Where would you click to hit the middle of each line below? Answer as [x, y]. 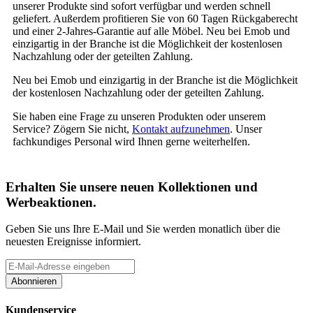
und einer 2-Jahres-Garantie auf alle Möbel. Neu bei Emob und [151, 31]
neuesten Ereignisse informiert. [73, 242]
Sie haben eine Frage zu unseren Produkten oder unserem [139, 116]
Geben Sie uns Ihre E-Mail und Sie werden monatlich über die [143, 229]
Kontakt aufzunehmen [181, 129]
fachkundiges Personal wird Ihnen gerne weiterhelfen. [131, 141]
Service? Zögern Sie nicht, [72, 129]
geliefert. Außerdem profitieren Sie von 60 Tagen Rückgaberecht [155, 18]
